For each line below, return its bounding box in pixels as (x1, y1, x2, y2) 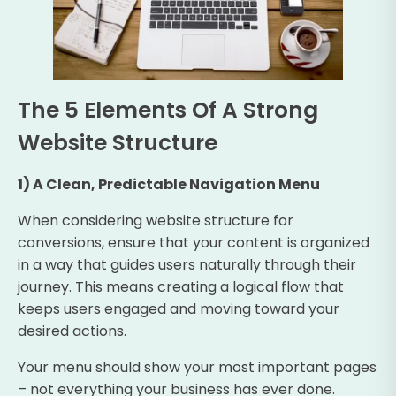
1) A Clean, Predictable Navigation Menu (18, 173, 320, 194)
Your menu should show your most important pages (18, 356, 377, 377)
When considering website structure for (18, 209, 293, 231)
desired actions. (18, 320, 126, 341)
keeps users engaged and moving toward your (18, 298, 339, 319)
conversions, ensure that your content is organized (18, 232, 369, 253)
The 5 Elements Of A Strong (18, 94, 318, 126)
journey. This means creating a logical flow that (18, 276, 344, 297)
